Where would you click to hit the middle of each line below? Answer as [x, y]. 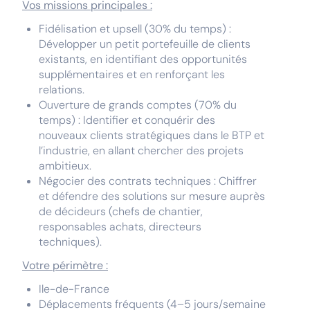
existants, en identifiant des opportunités [143, 59]
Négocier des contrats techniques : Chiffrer [148, 181]
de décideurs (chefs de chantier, [121, 211]
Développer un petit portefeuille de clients [145, 44]
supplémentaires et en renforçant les [132, 74]
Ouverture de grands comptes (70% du [138, 105]
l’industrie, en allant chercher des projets [141, 151]
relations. [62, 90]
